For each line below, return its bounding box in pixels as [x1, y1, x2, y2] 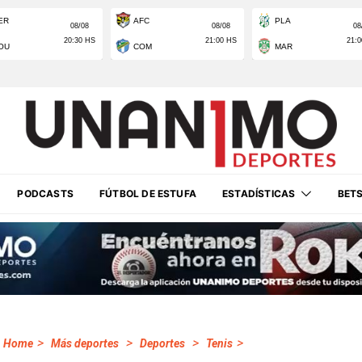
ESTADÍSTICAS [222, 187, 296, 200]
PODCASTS [17, 187, 74, 200]
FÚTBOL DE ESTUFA [99, 187, 197, 200]
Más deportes [51, 337, 119, 350]
